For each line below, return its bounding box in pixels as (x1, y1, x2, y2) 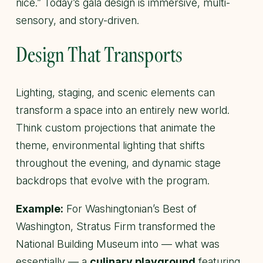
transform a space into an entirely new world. (16, 103, 230, 116)
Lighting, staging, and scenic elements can (16, 86, 215, 99)
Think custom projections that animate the (16, 121, 215, 134)
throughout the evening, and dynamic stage (16, 156, 221, 169)
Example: (16, 202, 63, 215)
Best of (160, 202, 197, 215)
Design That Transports (16, 39, 183, 68)
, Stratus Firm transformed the (70, 220, 215, 232)
